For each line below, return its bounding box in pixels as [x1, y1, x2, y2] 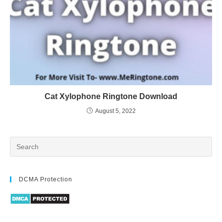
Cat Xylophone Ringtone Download [45, 92, 177, 101]
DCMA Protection [19, 176, 72, 183]
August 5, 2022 [95, 108, 136, 115]
